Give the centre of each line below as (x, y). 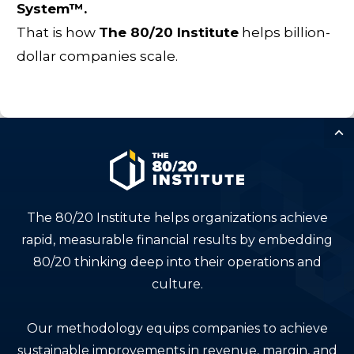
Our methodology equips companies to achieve (177, 329)
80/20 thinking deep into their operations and (177, 262)
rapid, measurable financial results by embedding (177, 240)
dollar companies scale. (97, 56)
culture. (177, 284)
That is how (58, 32)
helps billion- (284, 32)
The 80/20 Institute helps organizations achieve (177, 218)
